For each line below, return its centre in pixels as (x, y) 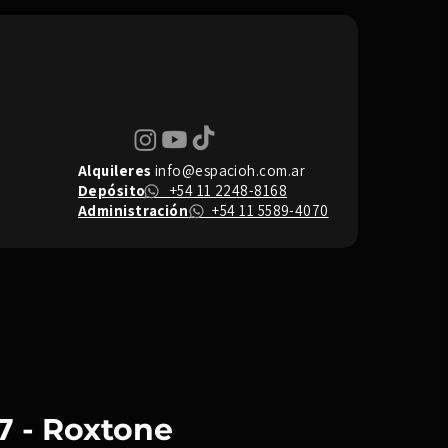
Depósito (112, 190)
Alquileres (115, 170)
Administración (133, 210)
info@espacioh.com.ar (229, 170)
